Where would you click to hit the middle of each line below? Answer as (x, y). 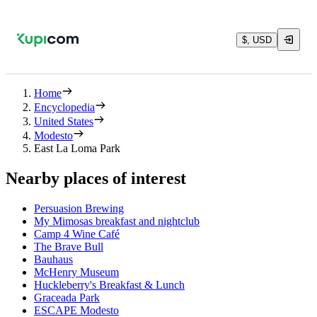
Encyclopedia (64, 107)
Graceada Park (67, 297)
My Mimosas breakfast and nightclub (117, 221)
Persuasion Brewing (79, 208)
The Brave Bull (69, 246)
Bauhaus (53, 259)
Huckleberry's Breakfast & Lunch (109, 284)
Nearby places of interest (96, 178)
